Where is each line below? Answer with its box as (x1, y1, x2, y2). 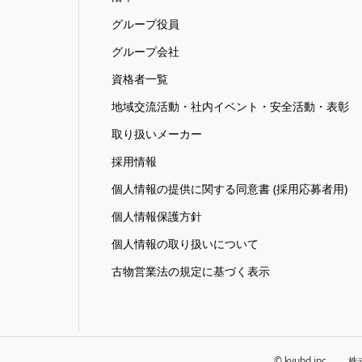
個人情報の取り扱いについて (112, 235, 259, 251)
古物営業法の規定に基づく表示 (112, 263, 270, 279)
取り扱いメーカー (112, 125, 202, 141)
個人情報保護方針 (112, 208, 202, 224)
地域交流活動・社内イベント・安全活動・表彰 (112, 98, 349, 114)
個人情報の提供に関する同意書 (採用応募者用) (112, 180, 347, 196)
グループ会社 (112, 43, 179, 59)
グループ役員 (112, 15, 179, 32)
